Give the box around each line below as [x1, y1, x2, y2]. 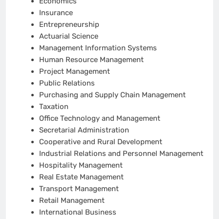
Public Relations [39, 78, 95, 88]
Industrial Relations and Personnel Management [39, 149, 203, 158]
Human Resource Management [39, 55, 144, 64]
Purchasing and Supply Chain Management [39, 90, 186, 99]
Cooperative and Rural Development [39, 137, 162, 146]
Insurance [39, 8, 73, 17]
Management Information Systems [39, 43, 159, 52]
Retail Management [39, 196, 105, 205]
